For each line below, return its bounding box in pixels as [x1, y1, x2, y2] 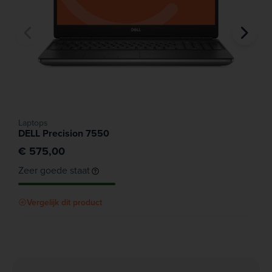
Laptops [18, 117, 48, 129]
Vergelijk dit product [27, 196, 102, 209]
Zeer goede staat [18, 163, 90, 177]
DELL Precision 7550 [18, 126, 109, 141]
